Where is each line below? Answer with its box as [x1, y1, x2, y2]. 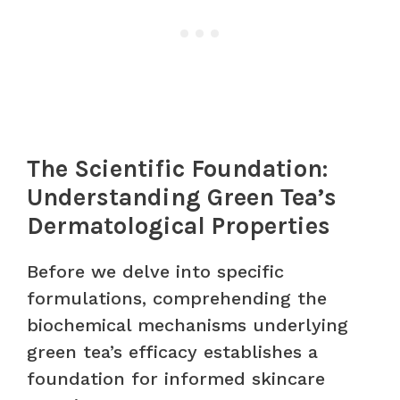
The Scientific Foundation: [27, 154, 328, 183]
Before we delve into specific [27, 260, 284, 282]
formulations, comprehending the [27, 287, 327, 309]
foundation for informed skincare [27, 367, 325, 389]
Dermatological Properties [27, 211, 330, 240]
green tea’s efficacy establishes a [27, 340, 318, 362]
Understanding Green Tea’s [27, 182, 337, 212]
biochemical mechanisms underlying [27, 313, 348, 336]
